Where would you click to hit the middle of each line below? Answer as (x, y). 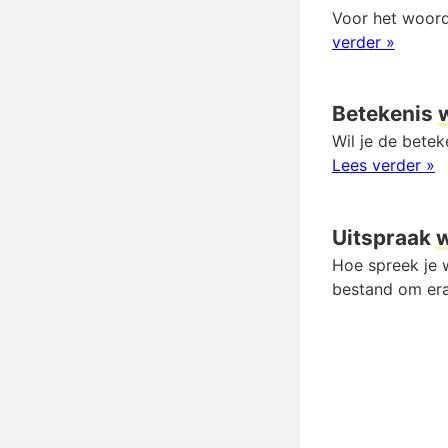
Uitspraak (384, 238)
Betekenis (385, 114)
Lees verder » (383, 165)
